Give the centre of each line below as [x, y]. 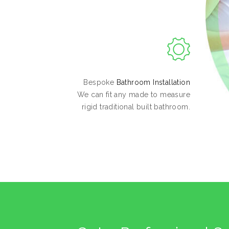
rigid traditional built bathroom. [136, 107]
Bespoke [100, 82]
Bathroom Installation [153, 82]
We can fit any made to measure [134, 94]
